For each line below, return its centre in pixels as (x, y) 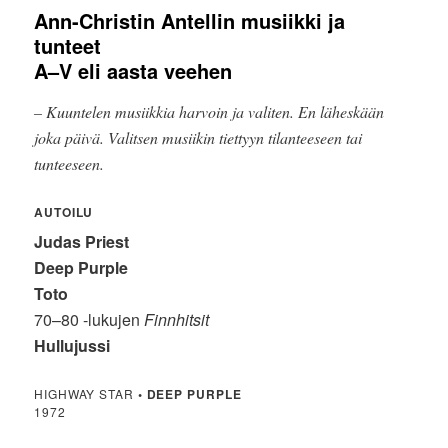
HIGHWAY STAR (86, 394)
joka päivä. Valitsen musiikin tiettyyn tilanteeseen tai (198, 138)
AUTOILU (64, 212)
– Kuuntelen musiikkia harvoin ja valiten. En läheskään (209, 112)
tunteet (68, 46)
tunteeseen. (69, 164)
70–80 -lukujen (89, 320)
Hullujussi (72, 346)
